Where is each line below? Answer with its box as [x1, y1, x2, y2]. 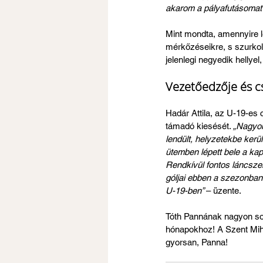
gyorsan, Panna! [166, 237, 228, 247]
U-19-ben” [166, 185, 206, 195]
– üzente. [206, 185, 241, 195]
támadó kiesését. [166, 120, 233, 131]
